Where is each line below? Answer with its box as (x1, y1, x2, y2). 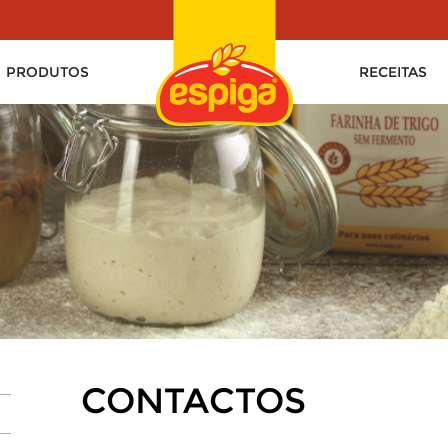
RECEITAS (359, 63, 427, 81)
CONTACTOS (80, 378, 306, 422)
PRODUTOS (6, 63, 89, 81)
